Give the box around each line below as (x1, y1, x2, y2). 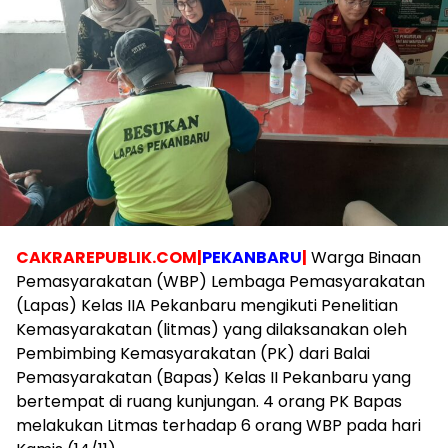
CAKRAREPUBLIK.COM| (16, 246, 202, 269)
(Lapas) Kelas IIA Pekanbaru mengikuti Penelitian (16, 294, 398, 317)
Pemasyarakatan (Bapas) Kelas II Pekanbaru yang (16, 366, 411, 389)
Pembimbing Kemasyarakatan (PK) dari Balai (16, 342, 370, 365)
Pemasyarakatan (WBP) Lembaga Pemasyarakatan (16, 270, 425, 293)
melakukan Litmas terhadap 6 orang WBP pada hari (16, 414, 421, 437)
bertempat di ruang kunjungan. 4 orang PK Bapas (16, 390, 402, 413)
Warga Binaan (311, 246, 421, 269)
